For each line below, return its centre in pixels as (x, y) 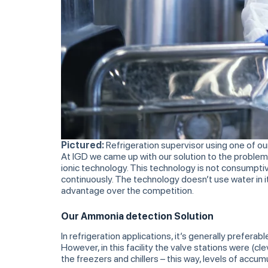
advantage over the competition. (127, 190)
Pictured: (83, 145)
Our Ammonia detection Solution (137, 216)
